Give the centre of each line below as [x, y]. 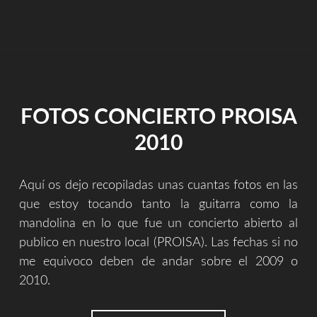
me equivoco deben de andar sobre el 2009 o [158, 261]
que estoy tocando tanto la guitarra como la [158, 204]
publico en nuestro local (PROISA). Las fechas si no [158, 242]
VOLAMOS [200, 9]
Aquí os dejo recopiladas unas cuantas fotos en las [158, 185]
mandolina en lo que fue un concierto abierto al [158, 223]
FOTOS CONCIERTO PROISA [158, 117]
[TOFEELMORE [209, 24]
